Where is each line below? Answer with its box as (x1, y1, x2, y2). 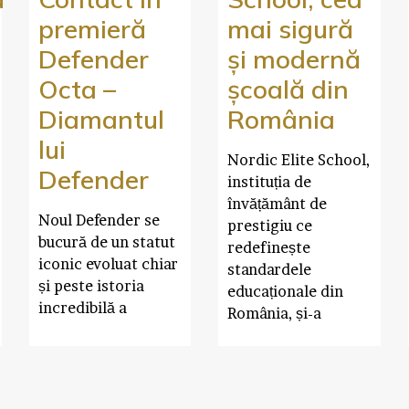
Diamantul (37, 102, 164, 135)
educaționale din (227, 281, 343, 300)
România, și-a (227, 303, 321, 322)
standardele (227, 259, 311, 278)
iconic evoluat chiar (37, 254, 178, 273)
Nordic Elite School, (227, 150, 370, 169)
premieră (37, 12, 146, 45)
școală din (227, 72, 349, 105)
